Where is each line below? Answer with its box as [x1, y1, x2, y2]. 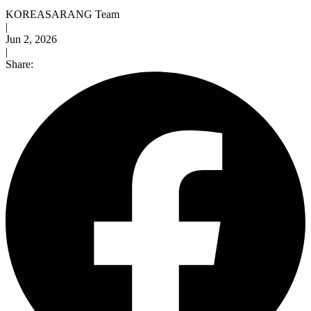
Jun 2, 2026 [6, 33, 57, 45]
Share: [6, 58, 33, 70]
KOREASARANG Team [6, 8, 119, 20]
